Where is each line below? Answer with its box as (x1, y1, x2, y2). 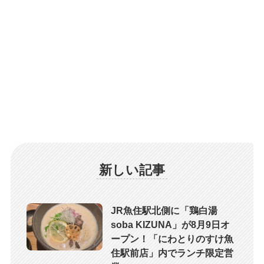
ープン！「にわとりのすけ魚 (111, 233, 234, 244)
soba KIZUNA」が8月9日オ (111, 219, 230, 230)
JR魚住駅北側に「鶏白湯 (111, 204, 218, 216)
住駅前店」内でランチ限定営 (111, 247, 234, 258)
